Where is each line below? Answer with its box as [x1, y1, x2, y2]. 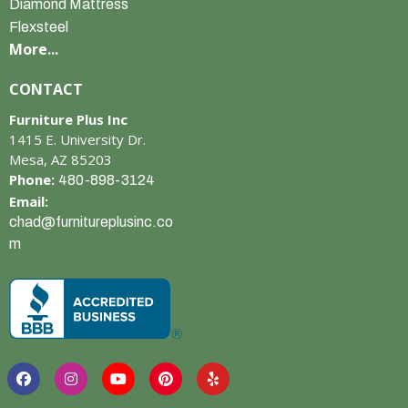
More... [9, 39, 58, 59]
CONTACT [9, 79, 83, 99]
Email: [9, 192, 48, 210]
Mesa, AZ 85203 [9, 150, 112, 168]
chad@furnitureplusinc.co [9, 214, 173, 229]
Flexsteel [9, 19, 68, 35]
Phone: [9, 170, 58, 189]
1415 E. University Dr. [9, 130, 146, 148]
